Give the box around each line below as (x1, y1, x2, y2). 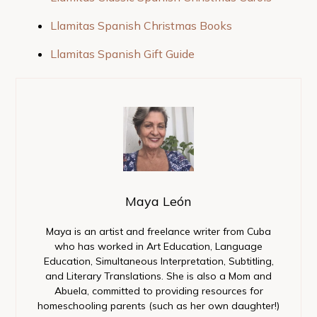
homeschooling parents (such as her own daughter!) (38, 299, 279, 312)
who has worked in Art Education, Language (54, 239, 263, 253)
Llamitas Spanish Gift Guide (50, 46, 195, 61)
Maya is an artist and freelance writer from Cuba (46, 224, 271, 238)
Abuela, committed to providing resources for (54, 284, 263, 297)
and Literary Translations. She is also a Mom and (45, 269, 272, 282)
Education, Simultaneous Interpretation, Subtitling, (43, 254, 274, 267)
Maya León (125, 192, 192, 209)
